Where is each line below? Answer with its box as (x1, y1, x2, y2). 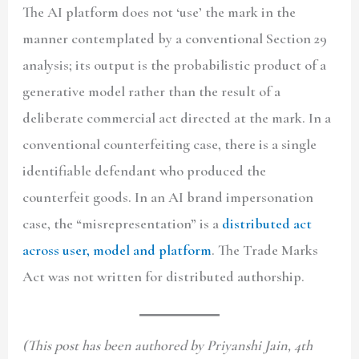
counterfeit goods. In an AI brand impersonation (22, 188, 314, 207)
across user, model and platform (22, 241, 212, 260)
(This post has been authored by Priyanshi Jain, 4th (22, 336, 313, 354)
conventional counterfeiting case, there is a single (22, 135, 317, 154)
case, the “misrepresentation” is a (22, 215, 223, 233)
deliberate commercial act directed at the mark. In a (22, 109, 332, 127)
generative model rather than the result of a (22, 83, 281, 101)
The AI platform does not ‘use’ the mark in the (22, 3, 296, 22)
